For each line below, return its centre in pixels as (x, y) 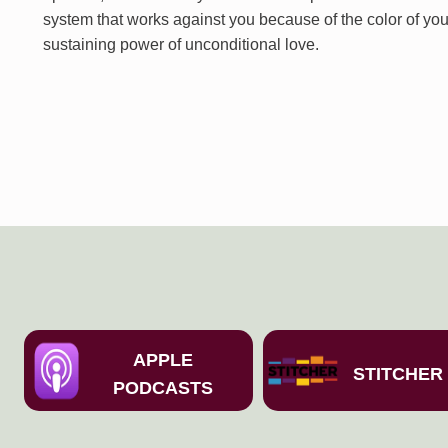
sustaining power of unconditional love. (181, 44)
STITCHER (398, 374)
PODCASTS (163, 388)
